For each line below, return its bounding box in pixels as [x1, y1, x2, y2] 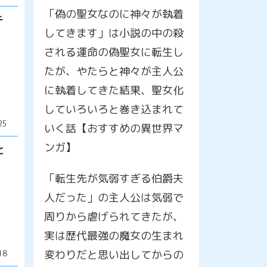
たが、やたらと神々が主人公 [44, 63, 184, 79]
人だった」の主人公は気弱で [44, 190, 184, 205]
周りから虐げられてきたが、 [44, 209, 184, 224]
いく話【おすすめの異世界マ [44, 120, 184, 136]
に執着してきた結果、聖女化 [44, 82, 184, 98]
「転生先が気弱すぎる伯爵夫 [44, 170, 184, 186]
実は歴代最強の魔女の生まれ [44, 228, 184, 243]
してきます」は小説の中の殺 [44, 25, 184, 41]
